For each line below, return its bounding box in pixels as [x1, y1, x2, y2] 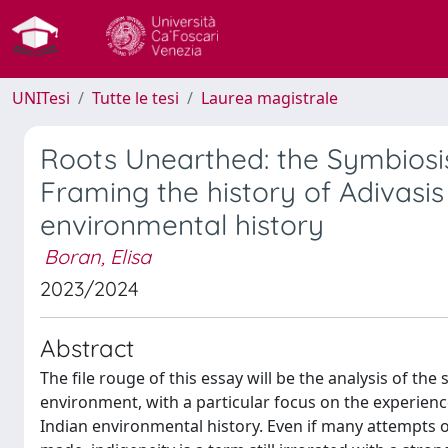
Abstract [40, 333, 134, 363]
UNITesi [12, 87, 70, 109]
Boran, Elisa [44, 244, 151, 269]
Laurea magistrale [201, 87, 338, 109]
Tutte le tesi [92, 87, 179, 109]
